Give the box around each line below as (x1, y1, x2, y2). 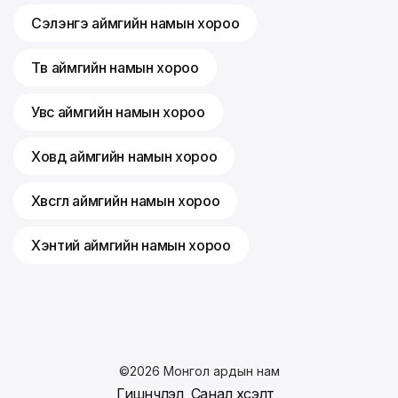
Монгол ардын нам (163, 363, 280, 379)
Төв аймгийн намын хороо (31, 59, 199, 77)
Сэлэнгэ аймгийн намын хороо (31, 14, 240, 33)
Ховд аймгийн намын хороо (31, 147, 218, 166)
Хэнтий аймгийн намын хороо (31, 236, 231, 255)
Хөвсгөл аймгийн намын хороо (31, 192, 220, 211)
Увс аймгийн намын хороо (31, 103, 205, 122)
